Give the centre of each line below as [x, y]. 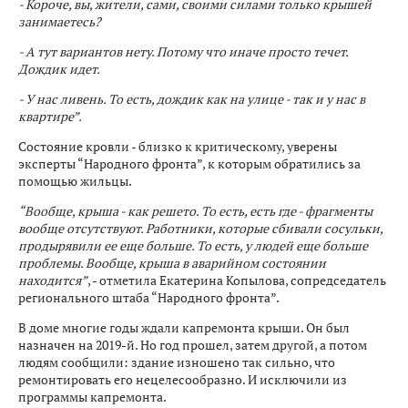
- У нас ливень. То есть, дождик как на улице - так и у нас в [192, 98]
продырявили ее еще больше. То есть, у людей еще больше [193, 245]
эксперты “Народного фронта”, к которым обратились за [189, 163]
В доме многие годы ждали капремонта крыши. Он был [184, 327]
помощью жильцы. [75, 180]
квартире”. [50, 116]
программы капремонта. [92, 396]
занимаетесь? [60, 21]
